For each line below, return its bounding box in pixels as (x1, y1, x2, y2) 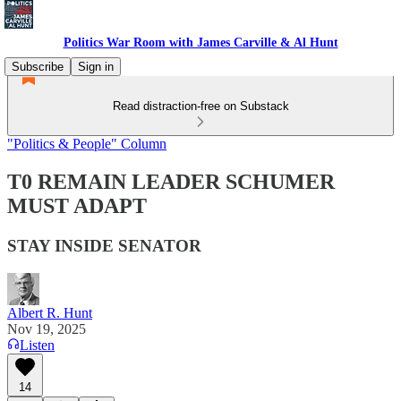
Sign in (78, 60, 114, 73)
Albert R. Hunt (7, 304, 92, 320)
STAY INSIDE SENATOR (7, 235, 201, 255)
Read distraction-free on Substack (112, 99, 289, 113)
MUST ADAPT (7, 193, 147, 218)
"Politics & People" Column (7, 136, 166, 151)
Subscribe (12, 60, 64, 73)
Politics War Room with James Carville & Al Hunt (63, 36, 338, 49)
